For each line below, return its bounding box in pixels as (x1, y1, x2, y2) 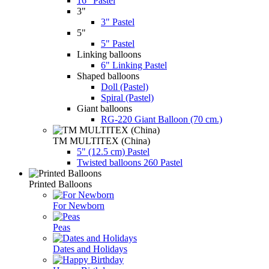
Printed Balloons (29, 178, 92, 189)
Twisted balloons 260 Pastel (77, 157, 183, 168)
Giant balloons (77, 103, 132, 113)
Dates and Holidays (53, 243, 127, 254)
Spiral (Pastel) (101, 92, 154, 103)
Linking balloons (77, 49, 141, 59)
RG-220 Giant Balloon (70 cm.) (101, 113, 222, 124)
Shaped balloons (77, 70, 139, 81)
